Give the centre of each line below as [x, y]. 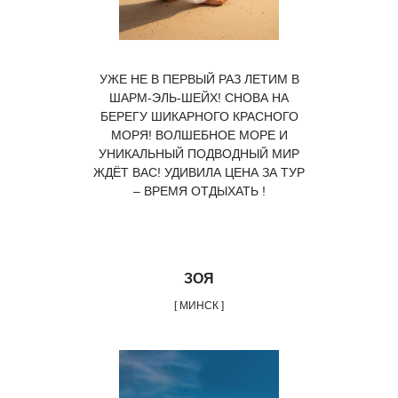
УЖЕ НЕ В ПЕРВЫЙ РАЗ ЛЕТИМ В [199, 79]
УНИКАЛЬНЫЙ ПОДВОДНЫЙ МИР [199, 154]
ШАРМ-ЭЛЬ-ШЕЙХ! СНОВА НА [199, 98]
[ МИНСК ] [199, 306]
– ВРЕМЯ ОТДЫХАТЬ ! [199, 191]
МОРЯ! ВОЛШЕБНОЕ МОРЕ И [199, 135]
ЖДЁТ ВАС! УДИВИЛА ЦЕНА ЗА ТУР [199, 172]
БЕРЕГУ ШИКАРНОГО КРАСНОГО [199, 116]
